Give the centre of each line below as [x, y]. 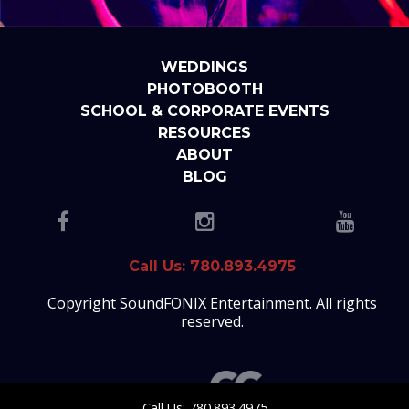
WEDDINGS [204, 67]
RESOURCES [204, 132]
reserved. [212, 321]
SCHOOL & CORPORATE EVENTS [204, 110]
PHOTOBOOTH [204, 89]
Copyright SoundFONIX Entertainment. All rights [212, 303]
